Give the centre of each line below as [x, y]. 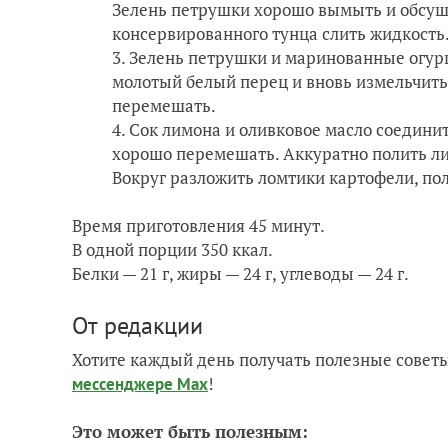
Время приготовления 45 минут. [198, 225]
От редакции [137, 325]
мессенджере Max [140, 383]
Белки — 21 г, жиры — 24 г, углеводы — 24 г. [240, 273]
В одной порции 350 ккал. [172, 249]
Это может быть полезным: [190, 431]
